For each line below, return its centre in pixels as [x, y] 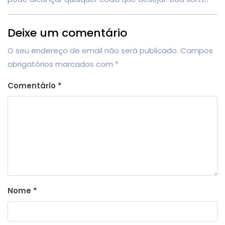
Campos [197, 50]
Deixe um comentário [67, 33]
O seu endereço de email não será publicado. [93, 50]
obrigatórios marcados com [61, 64]
